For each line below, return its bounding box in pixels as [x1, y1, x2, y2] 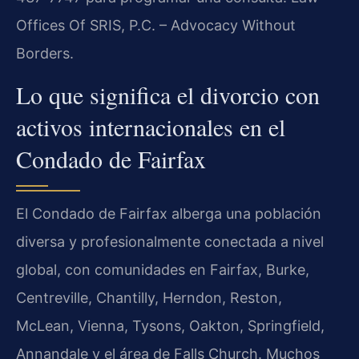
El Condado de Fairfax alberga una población [16, 205, 321, 223]
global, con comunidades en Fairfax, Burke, [16, 261, 309, 279]
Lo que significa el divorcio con [16, 79, 320, 111]
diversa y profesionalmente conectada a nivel [16, 233, 324, 251]
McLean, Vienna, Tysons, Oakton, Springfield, [16, 317, 325, 335]
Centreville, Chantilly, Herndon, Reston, [16, 289, 282, 307]
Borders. [16, 44, 74, 62]
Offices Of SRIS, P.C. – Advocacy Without [16, 16, 296, 34]
